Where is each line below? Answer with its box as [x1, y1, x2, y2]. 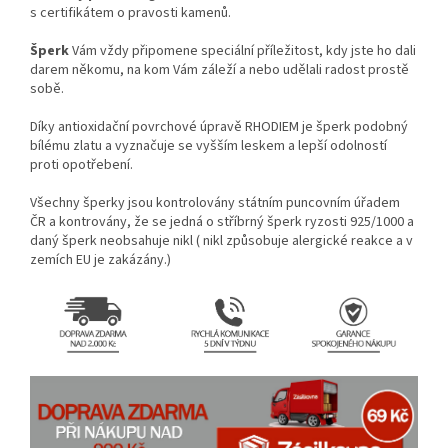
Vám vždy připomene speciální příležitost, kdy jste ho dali [72, 41, 416, 62]
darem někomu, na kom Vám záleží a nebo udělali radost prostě [30, 60, 409, 81]
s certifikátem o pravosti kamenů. [30, 3, 231, 24]
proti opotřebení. [30, 155, 133, 176]
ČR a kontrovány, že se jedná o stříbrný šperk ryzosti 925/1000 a [30, 212, 414, 233]
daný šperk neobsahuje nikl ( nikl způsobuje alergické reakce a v [30, 231, 413, 252]
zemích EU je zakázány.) [30, 250, 174, 271]
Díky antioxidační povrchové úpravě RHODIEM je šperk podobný [30, 117, 408, 138]
